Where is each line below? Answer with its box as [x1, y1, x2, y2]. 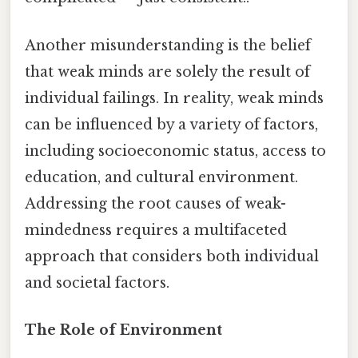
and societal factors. [25, 273, 169, 292]
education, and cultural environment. [25, 168, 298, 186]
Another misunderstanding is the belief [25, 36, 311, 54]
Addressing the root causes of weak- [25, 194, 286, 213]
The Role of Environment [25, 320, 222, 339]
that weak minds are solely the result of [25, 62, 310, 81]
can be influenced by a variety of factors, [25, 115, 318, 133]
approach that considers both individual [25, 247, 319, 265]
